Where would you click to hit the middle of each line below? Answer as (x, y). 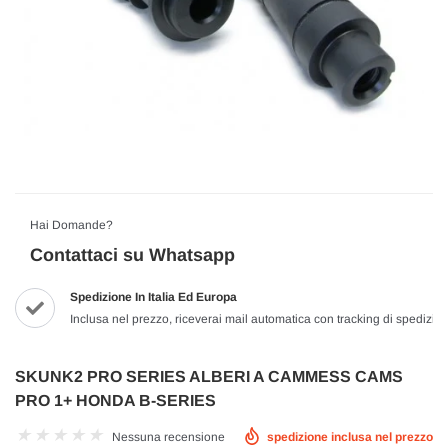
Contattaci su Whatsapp (132, 255)
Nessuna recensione (168, 437)
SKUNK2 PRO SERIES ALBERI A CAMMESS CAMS (209, 377)
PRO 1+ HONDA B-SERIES (115, 401)
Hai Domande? (71, 225)
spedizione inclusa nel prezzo (350, 437)
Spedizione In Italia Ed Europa (153, 297)
